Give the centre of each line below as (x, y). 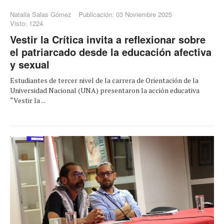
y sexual (30, 64)
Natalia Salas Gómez (41, 14)
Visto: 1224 (26, 23)
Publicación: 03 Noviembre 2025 (125, 14)
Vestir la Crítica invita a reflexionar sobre (108, 39)
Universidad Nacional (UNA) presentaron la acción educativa (105, 90)
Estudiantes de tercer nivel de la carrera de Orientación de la (104, 80)
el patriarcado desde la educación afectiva (111, 52)
